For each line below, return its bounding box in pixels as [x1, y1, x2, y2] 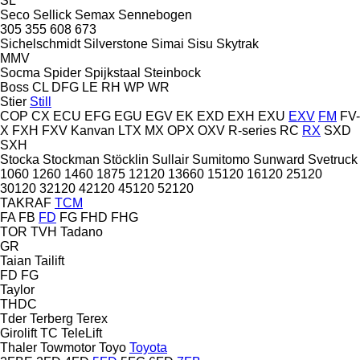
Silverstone [84, 36, 148, 51]
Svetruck [308, 152, 358, 166]
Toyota [129, 340, 167, 354]
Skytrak [216, 36, 259, 51]
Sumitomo [192, 152, 250, 166]
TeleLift [61, 325, 102, 340]
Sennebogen [118, 7, 192, 22]
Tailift [35, 253, 64, 268]
